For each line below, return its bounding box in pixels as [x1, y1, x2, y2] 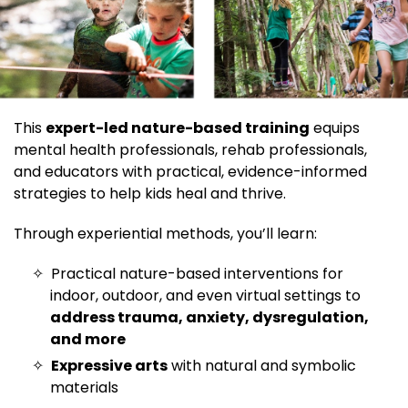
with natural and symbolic [168, 354, 356, 376]
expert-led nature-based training [46, 117, 310, 138]
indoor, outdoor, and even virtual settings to [50, 284, 361, 306]
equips [310, 117, 360, 138]
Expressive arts [51, 354, 168, 376]
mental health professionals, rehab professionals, [14, 138, 367, 160]
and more [50, 328, 126, 350]
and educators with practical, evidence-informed [14, 160, 367, 182]
